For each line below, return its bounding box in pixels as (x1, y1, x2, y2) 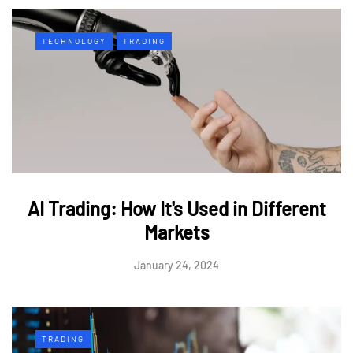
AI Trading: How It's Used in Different (27, 196, 326, 220)
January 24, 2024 (134, 258, 219, 272)
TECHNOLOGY (42, 35, 106, 46)
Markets (143, 220, 210, 243)
